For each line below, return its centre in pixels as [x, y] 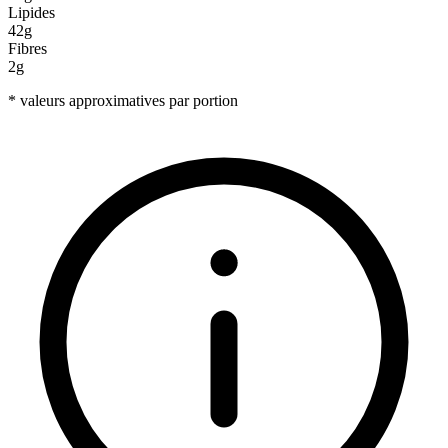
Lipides [31, 13]
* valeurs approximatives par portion [123, 101]
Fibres [27, 49]
